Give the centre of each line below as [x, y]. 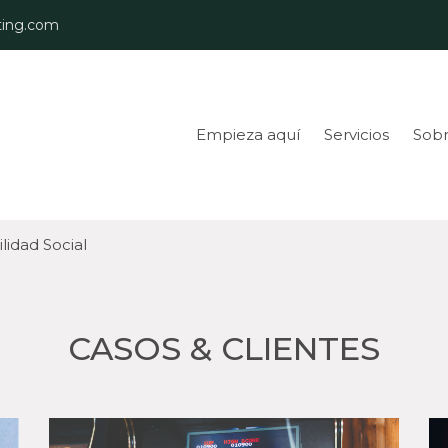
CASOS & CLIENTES [224, 348]
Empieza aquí [248, 134]
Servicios [356, 134]
